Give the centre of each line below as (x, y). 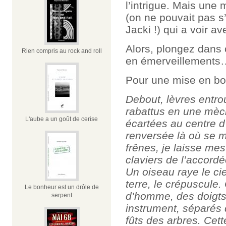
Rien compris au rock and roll (62, 51)
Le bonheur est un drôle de (62, 187)
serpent (62, 195)
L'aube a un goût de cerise (62, 119)
